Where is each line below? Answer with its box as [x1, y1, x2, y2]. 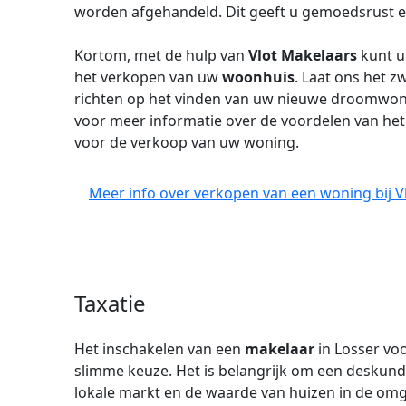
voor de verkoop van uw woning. [74, 132, 299, 152]
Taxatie [74, 288, 146, 318]
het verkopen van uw [74, 67, 222, 87]
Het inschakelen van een [74, 339, 245, 359]
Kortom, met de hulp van [74, 45, 248, 65]
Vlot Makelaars [248, 45, 357, 65]
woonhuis [222, 67, 295, 87]
